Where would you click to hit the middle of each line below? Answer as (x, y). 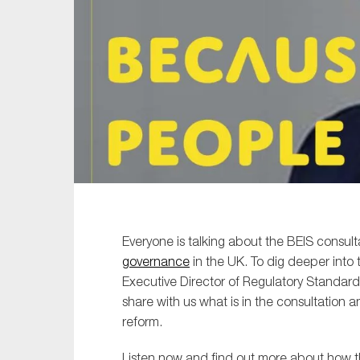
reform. (142, 322)
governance (156, 262)
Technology (299, 72)
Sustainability (304, 16)
